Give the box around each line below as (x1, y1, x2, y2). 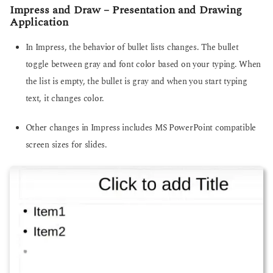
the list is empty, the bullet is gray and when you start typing (25, 75, 247, 88)
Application (10, 14, 69, 31)
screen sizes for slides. (25, 139, 107, 152)
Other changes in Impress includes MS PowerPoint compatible (25, 122, 257, 135)
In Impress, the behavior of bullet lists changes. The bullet (25, 41, 239, 54)
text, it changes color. (25, 92, 105, 105)
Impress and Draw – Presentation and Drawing (10, 2, 243, 19)
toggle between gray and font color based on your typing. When (25, 58, 261, 71)
